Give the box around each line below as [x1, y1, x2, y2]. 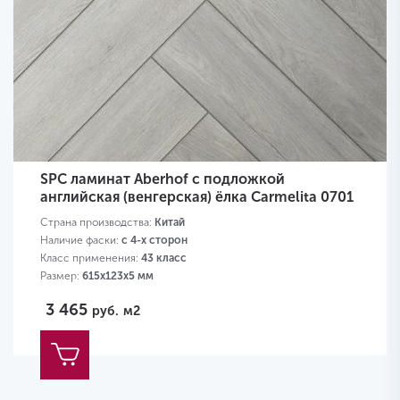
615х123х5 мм [82, 270, 154, 283]
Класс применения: [40, 252, 141, 265]
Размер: [40, 270, 82, 283]
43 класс [141, 252, 187, 265]
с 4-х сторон [121, 234, 187, 247]
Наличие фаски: [40, 234, 121, 247]
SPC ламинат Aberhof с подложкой [40, 171, 285, 188]
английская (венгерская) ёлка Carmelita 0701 [40, 188, 354, 206]
